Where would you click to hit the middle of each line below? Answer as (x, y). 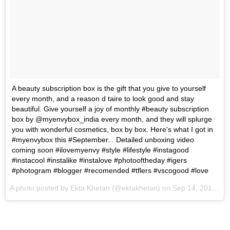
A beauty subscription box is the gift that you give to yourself (109, 88)
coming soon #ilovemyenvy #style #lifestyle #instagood (100, 150)
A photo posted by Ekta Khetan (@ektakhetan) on (91, 188)
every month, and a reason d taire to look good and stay (103, 98)
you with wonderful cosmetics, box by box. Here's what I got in (112, 129)
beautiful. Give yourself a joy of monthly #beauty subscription (110, 109)
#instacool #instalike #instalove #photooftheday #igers (99, 160)
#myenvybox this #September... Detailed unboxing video (103, 139)
